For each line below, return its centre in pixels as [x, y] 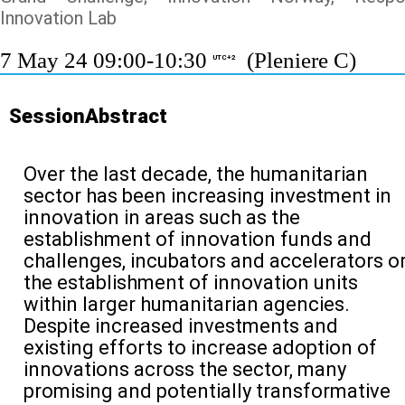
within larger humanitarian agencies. [187, 304]
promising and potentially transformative [207, 391]
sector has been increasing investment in [207, 196]
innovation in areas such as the [162, 217]
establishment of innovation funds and [198, 239]
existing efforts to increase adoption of [200, 348]
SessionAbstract [88, 116]
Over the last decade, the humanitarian [196, 174]
